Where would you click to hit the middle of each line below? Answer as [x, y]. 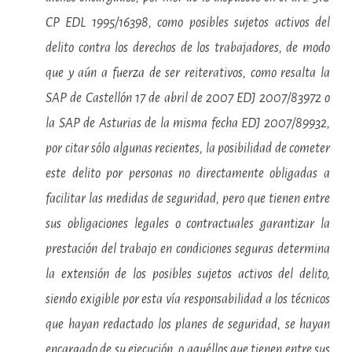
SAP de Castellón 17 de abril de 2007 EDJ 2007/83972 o [188, 98]
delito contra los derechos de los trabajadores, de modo [188, 48]
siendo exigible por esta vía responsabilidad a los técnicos [188, 299]
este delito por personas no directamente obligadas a [188, 174]
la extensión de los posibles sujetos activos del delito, [188, 274]
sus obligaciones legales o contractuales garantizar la [188, 224]
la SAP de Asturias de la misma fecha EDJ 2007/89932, [188, 123]
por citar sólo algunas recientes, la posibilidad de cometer [188, 148]
